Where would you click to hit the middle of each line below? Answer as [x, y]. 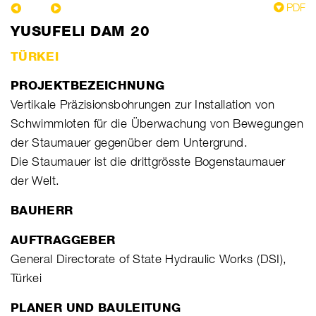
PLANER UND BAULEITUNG [96, 307]
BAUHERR [42, 210]
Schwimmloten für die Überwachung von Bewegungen [157, 123]
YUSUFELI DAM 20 [80, 31]
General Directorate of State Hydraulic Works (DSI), [149, 259]
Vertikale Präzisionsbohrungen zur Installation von [142, 104]
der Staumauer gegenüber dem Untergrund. [129, 142]
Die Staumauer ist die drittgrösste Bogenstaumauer [148, 161]
